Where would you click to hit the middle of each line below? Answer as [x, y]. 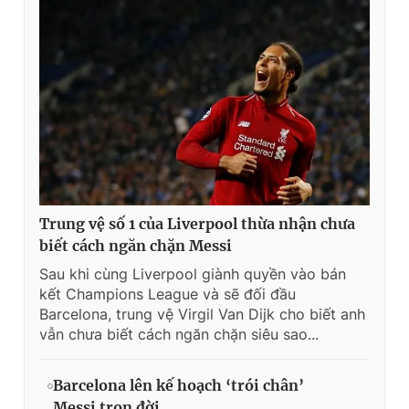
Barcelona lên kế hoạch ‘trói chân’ [178, 386]
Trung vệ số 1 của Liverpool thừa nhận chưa [197, 224]
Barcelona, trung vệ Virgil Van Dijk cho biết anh [202, 315]
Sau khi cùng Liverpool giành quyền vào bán [193, 274]
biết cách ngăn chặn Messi [136, 246]
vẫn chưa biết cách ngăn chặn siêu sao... [179, 335]
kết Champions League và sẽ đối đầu [168, 294]
